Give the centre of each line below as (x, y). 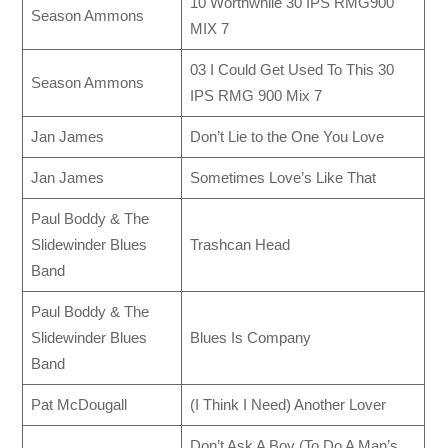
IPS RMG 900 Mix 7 (256, 95)
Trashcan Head (240, 244)
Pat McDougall (79, 404)
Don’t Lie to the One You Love (287, 136)
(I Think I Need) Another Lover (288, 404)
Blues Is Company (250, 337)
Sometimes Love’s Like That (283, 177)
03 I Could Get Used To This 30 (292, 69)
